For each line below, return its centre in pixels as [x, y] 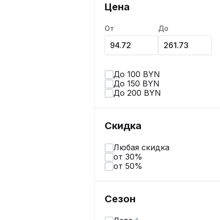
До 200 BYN [137, 93]
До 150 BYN [137, 83]
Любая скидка [141, 147]
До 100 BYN [137, 74]
